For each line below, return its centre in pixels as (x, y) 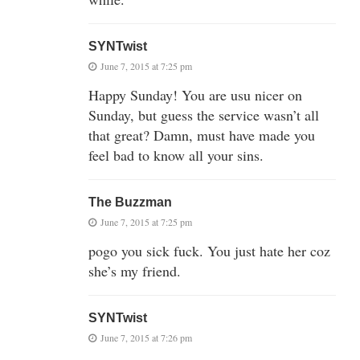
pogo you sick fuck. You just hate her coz (209, 250)
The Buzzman (130, 202)
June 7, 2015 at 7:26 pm (146, 337)
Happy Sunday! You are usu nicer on (195, 94)
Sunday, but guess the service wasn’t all (204, 115)
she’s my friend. (135, 270)
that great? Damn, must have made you (202, 135)
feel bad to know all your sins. (176, 155)
